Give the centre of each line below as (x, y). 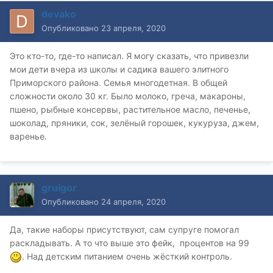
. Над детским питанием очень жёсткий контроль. (127, 256)
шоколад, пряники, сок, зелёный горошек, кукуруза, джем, (134, 122)
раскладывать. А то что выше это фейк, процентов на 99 (131, 243)
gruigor (59, 187)
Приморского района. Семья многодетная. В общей (119, 82)
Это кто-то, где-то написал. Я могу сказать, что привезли (129, 55)
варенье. (28, 136)
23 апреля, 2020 (133, 28)
